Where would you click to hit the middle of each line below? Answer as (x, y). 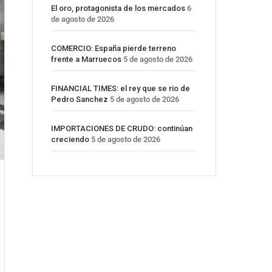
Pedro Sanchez (80, 100)
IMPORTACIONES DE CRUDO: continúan (122, 129)
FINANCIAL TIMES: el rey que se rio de (121, 89)
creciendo (70, 140)
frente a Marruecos (86, 59)
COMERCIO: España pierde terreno (114, 49)
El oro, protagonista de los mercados (118, 8)
